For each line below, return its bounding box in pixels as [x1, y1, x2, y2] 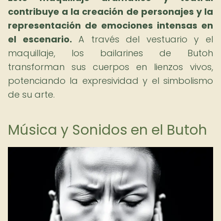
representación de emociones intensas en [8, 19, 213, 32]
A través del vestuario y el [72, 33, 214, 45]
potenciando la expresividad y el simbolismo [8, 74, 213, 87]
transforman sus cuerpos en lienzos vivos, [8, 61, 213, 73]
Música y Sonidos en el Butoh [8, 120, 207, 140]
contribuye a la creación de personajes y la [8, 5, 213, 18]
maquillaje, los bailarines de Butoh [8, 47, 213, 59]
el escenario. [8, 33, 72, 45]
